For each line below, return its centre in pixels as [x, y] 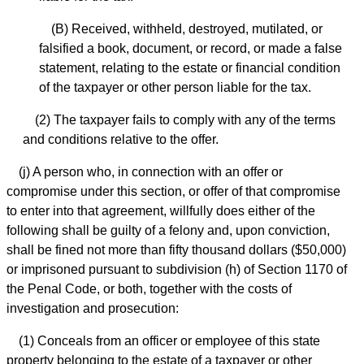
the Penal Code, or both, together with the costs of [149, 288]
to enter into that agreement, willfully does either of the [161, 210]
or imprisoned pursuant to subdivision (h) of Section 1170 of [177, 269]
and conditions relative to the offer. [121, 139]
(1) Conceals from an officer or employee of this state [169, 340]
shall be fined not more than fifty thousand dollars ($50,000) [176, 249]
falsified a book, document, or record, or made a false [191, 48]
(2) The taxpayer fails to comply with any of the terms [185, 119]
